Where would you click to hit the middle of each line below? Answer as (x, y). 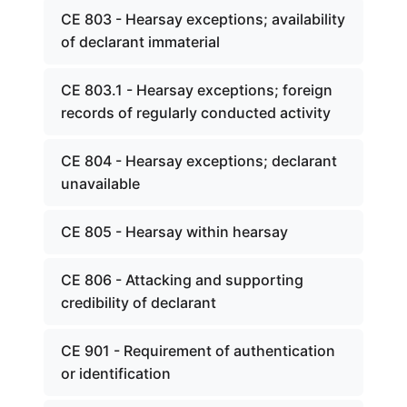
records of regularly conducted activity (196, 113)
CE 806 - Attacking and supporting (182, 280)
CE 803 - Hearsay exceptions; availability (203, 19)
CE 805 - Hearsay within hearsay (174, 232)
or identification (116, 373)
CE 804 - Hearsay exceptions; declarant (199, 161)
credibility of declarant (139, 303)
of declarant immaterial (140, 42)
